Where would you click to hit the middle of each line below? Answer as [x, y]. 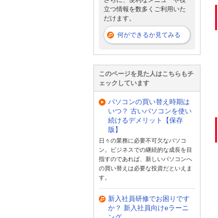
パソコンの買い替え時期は [149, 101]
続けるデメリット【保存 [145, 120]
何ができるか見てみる [149, 35]
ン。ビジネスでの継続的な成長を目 [145, 150]
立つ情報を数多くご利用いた [145, 9]
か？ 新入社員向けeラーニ [148, 208]
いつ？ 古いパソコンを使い [150, 111]
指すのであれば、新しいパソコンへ [145, 159]
